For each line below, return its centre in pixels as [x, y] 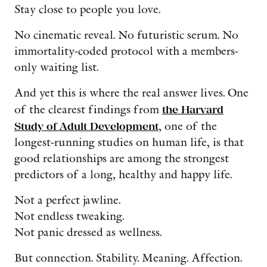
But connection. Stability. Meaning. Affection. [128, 258]
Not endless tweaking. [69, 216]
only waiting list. [56, 67]
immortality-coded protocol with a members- [126, 51]
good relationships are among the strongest [122, 159]
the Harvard [193, 109]
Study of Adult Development [86, 126]
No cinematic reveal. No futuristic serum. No [126, 35]
